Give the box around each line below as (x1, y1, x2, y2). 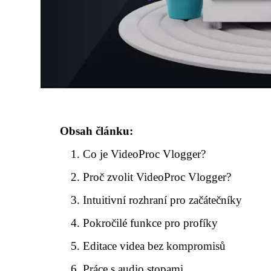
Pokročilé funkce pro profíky (83, 217, 218, 229)
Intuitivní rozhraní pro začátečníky (83, 194, 243, 206)
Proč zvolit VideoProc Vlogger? (83, 171, 232, 183)
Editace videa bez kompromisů (83, 240, 226, 252)
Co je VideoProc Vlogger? (83, 148, 206, 160)
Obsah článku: (60, 125, 133, 137)
